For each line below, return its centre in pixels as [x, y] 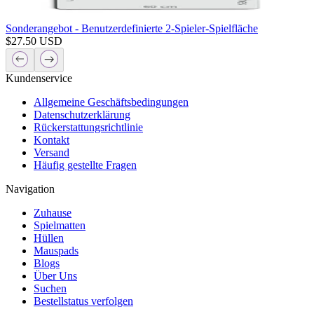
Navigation [30, 189]
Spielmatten [60, 225]
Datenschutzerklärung [82, 114]
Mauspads [56, 250]
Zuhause [53, 212]
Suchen [50, 288]
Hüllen [49, 238]
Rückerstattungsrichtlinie [88, 127]
